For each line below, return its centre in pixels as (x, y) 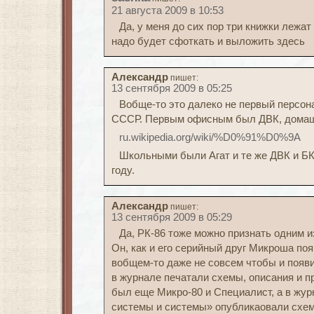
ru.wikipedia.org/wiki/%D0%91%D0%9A (210, 137)
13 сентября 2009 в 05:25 (172, 88)
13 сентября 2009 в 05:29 (172, 217)
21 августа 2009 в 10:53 (168, 11)
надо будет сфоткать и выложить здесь (208, 41)
